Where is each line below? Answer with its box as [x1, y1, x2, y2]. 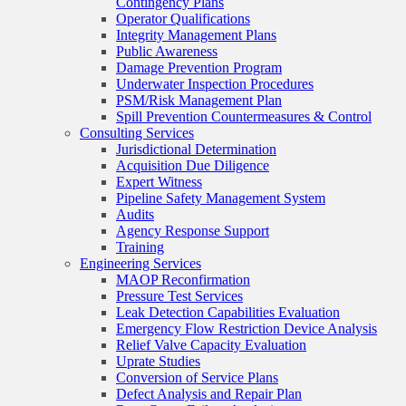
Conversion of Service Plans [116, 370, 278, 385]
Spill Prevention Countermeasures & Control [116, 109, 372, 124]
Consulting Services [80, 125, 194, 140]
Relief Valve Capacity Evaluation [116, 337, 306, 353]
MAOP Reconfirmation [116, 272, 250, 287]
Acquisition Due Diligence [116, 158, 269, 173]
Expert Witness [116, 174, 202, 189]
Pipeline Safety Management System [116, 190, 325, 206]
